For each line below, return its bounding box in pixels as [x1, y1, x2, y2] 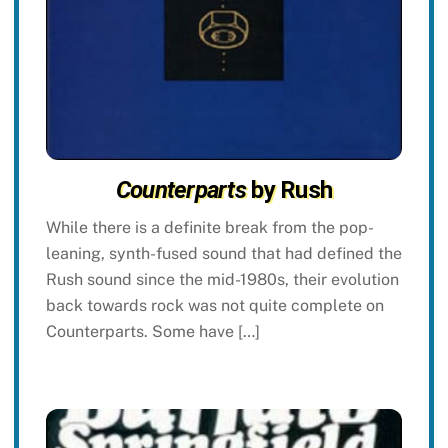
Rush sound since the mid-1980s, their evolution [45, 269, 399, 289]
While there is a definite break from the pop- [45, 217, 374, 237]
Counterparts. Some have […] [45, 321, 260, 341]
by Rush [246, 175, 333, 204]
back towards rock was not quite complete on [45, 295, 384, 315]
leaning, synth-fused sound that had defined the [45, 243, 402, 263]
